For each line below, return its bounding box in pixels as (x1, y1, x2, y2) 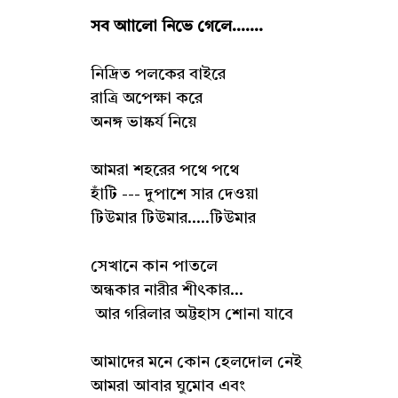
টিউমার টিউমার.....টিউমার (91, 211, 256, 227)
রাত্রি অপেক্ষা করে (91, 91, 207, 107)
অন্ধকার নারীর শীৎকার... (91, 283, 243, 298)
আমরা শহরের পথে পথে (91, 163, 243, 179)
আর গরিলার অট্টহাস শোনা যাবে (91, 306, 293, 322)
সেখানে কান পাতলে (91, 259, 222, 275)
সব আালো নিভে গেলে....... (91, 19, 263, 35)
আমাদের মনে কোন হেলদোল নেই (91, 354, 302, 370)
